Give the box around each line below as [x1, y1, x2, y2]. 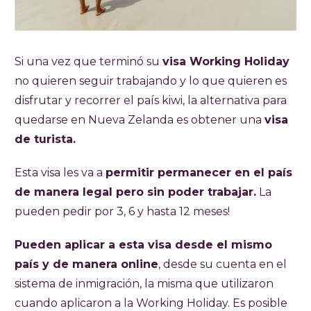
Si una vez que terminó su [15, 55, 162, 69]
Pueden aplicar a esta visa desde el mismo [15, 238, 272, 252]
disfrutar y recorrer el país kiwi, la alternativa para [15, 94, 287, 108]
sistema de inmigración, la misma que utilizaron [15, 277, 274, 291]
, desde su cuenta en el [158, 258, 287, 271]
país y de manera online [15, 258, 158, 271]
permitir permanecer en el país [106, 166, 292, 180]
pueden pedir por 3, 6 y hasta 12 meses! [15, 205, 230, 219]
